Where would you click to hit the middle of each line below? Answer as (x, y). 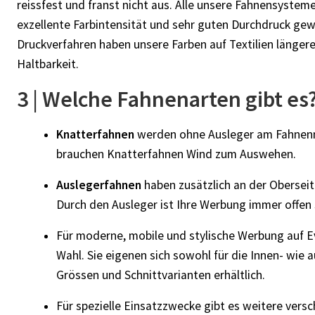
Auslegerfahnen (99, 185)
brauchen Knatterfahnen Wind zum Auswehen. (176, 154)
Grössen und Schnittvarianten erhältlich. (161, 275)
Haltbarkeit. (48, 64)
